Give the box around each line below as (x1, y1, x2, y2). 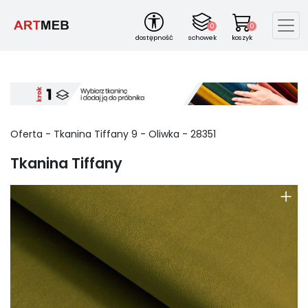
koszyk (232, 33, 253, 42)
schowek (188, 33, 217, 42)
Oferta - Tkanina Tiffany (10, 126, 131, 141)
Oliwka (148, 126, 179, 141)
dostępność (135, 33, 173, 42)
